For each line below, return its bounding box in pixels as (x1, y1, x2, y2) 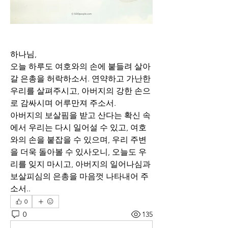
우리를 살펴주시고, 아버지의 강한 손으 (10, 86, 151, 96)
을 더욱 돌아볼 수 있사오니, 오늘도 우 (10, 147, 147, 157)
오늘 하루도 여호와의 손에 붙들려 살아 (10, 62, 151, 72)
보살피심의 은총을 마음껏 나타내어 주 (10, 172, 149, 182)
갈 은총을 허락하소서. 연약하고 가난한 (10, 74, 151, 84)
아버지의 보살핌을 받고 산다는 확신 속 (10, 110, 151, 121)
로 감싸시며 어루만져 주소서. (10, 98, 118, 108)
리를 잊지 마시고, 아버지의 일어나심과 (10, 159, 151, 169)
